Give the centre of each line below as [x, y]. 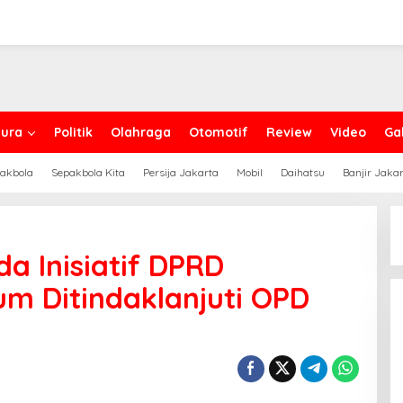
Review [289, 132]
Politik [73, 132]
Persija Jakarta [181, 172]
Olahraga [141, 132]
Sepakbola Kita [88, 172]
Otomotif [219, 132]
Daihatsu [303, 172]
